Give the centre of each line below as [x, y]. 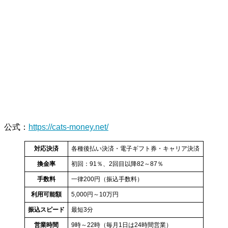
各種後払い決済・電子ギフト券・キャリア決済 [135, 149]
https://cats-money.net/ [68, 127]
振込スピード [46, 210]
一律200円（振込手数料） [107, 179]
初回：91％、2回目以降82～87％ [117, 164]
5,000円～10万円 [95, 195]
